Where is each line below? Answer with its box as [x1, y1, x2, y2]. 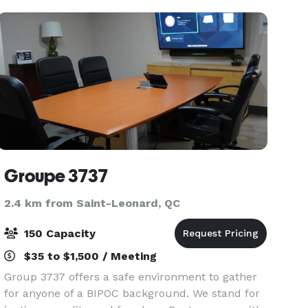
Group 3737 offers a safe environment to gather [4, 270, 258, 283]
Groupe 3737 [4, 166, 109, 186]
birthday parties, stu [4, 6, 112, 19]
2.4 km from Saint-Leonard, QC [4, 197, 181, 210]
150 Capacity [21, 227, 96, 240]
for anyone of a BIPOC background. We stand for [4, 287, 261, 300]
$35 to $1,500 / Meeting [21, 250, 157, 263]
